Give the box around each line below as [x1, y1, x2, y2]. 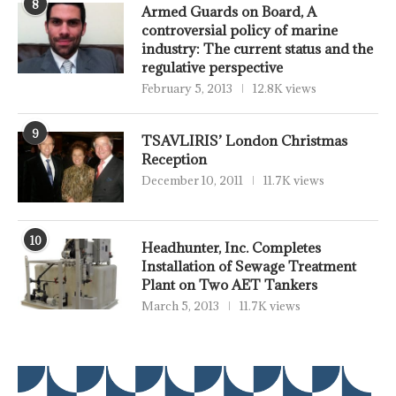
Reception [141, 150, 207, 169]
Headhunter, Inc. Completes [141, 239, 321, 257]
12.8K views [253, 80, 316, 97]
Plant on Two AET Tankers [141, 276, 317, 294]
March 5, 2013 [141, 298, 219, 315]
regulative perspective [141, 58, 283, 77]
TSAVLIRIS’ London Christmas [141, 132, 347, 150]
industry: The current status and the [141, 40, 373, 58]
